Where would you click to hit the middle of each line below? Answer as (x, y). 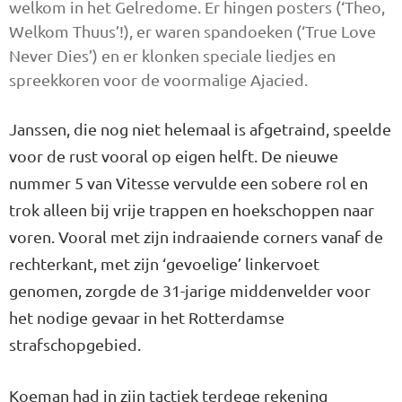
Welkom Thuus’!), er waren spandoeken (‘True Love (192, 31)
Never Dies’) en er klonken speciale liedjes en (172, 55)
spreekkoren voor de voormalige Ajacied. (158, 79)
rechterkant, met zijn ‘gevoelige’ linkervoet (164, 263)
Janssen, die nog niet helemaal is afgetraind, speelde (200, 128)
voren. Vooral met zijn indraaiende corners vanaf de (196, 236)
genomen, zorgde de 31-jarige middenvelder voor (190, 290)
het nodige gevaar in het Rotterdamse (147, 317)
